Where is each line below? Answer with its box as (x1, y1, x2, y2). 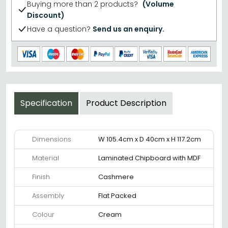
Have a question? (27, 24, 91, 35)
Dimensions (32, 134, 71, 145)
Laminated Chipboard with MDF (98, 153, 201, 163)
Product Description (86, 97, 166, 109)
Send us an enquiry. (93, 24, 164, 35)
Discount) (26, 10, 65, 21)
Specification (20, 97, 72, 109)
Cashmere (98, 172, 134, 182)
